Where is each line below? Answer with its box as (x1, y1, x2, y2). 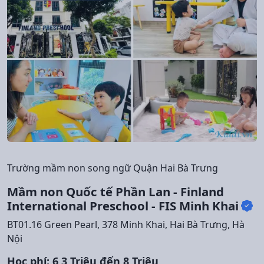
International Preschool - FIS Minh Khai (7, 197, 239, 214)
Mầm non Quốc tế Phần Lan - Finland (7, 183, 224, 200)
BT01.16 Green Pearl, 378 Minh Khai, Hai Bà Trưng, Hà (7, 217, 245, 231)
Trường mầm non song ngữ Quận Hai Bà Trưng (7, 161, 218, 174)
